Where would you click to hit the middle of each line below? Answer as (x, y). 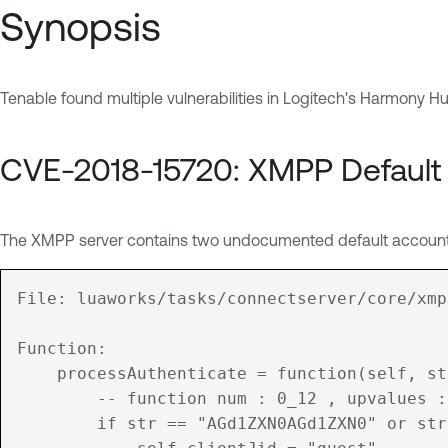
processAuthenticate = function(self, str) (37, 373)
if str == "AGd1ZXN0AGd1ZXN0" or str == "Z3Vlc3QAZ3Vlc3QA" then (57, 423)
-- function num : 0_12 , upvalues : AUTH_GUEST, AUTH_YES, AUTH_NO (57, 398)
